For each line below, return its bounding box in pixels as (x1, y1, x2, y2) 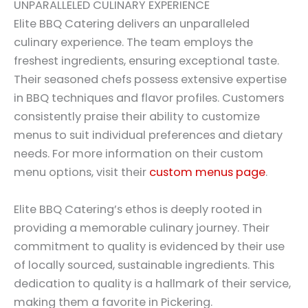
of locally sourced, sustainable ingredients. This (14, 256, 274, 273)
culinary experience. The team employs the (14, 34, 253, 51)
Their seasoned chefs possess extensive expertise (14, 71, 287, 88)
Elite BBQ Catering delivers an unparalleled (14, 16, 250, 32)
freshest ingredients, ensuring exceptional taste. (14, 53, 279, 69)
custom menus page (149, 164, 265, 181)
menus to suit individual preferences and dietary (14, 127, 283, 144)
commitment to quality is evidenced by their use (14, 238, 285, 254)
